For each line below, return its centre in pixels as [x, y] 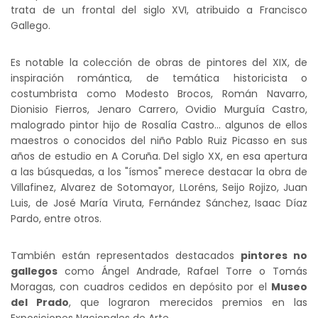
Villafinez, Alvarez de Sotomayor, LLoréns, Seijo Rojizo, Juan [159, 188]
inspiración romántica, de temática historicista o [159, 78]
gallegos [34, 272]
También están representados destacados [126, 256]
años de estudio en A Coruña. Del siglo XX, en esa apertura [159, 157]
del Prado [40, 303]
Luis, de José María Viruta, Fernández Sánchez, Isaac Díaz [159, 203]
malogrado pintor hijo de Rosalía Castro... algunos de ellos [159, 125]
